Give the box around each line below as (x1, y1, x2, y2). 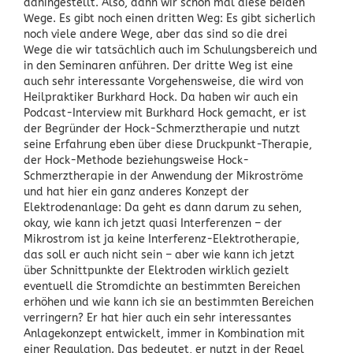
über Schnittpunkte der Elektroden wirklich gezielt (24, 263, 289, 277)
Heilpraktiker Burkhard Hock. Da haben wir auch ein (24, 90, 298, 104)
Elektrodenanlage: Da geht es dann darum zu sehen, (24, 200, 302, 214)
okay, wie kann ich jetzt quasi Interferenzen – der (24, 216, 282, 230)
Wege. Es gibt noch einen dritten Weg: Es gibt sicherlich (24, 11, 315, 25)
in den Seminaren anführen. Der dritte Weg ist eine (24, 58, 293, 72)
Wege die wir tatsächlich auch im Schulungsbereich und (24, 43, 318, 57)
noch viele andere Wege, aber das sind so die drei (24, 27, 288, 41)
